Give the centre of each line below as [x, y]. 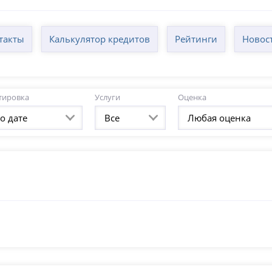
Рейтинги [196, 39]
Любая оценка [219, 118]
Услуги [107, 97]
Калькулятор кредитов [100, 39]
